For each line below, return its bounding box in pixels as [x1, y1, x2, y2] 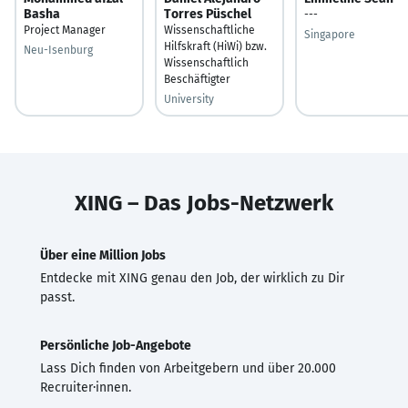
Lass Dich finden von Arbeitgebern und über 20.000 [40, 360, 336, 376]
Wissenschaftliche [164, 23, 255, 36]
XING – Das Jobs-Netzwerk [75, 189, 333, 216]
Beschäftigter [164, 72, 230, 86]
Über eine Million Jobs [40, 247, 166, 263]
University [164, 92, 214, 106]
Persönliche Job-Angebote [40, 337, 191, 353]
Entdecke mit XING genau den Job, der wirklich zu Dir [40, 270, 344, 286]
